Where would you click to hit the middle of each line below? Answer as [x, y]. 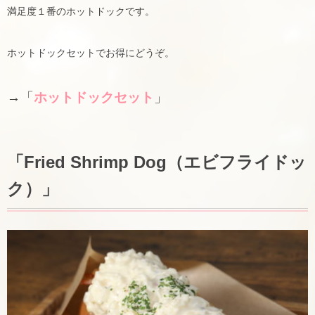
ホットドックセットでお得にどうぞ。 [91, 52]
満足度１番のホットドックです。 [81, 11]
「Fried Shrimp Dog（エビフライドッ [157, 162]
